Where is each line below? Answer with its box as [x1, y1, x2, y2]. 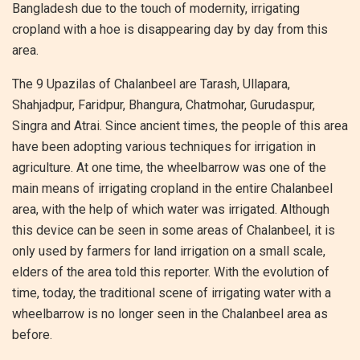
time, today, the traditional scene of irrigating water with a [12, 285, 331, 301]
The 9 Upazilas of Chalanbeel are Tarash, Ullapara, [12, 76, 290, 92]
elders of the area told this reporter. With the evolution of [12, 264, 329, 280]
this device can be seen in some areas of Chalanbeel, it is [12, 223, 335, 239]
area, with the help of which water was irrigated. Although [12, 202, 329, 218]
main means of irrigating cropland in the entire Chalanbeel [12, 181, 333, 197]
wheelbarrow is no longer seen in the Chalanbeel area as [12, 306, 328, 322]
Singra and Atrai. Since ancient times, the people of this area [12, 118, 348, 134]
